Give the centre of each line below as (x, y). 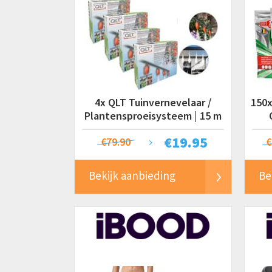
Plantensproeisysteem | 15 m (153, 116)
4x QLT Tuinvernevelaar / (153, 102)
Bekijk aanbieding (132, 175)
